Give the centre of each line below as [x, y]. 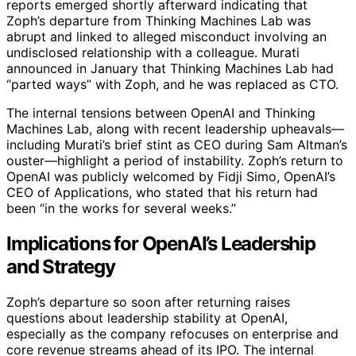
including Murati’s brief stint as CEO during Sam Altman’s [177, 144]
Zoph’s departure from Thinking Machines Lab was [159, 20]
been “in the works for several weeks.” [121, 208]
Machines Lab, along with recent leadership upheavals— [175, 128]
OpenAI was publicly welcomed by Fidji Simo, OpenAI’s [171, 176]
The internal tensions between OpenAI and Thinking [161, 112]
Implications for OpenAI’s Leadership [161, 243]
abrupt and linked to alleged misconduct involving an [166, 36]
